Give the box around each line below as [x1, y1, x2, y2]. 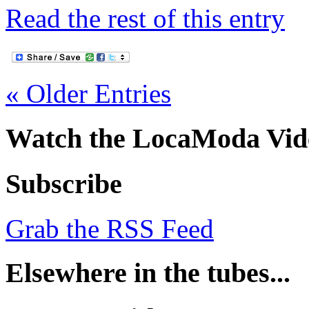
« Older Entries [6, 79, 171, 109]
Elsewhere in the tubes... [6, 257, 290, 289]
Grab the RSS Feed [6, 213, 214, 243]
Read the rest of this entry [6, 3, 285, 34]
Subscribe [6, 168, 122, 199]
